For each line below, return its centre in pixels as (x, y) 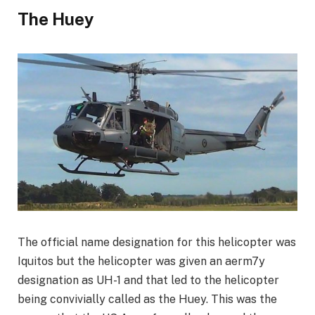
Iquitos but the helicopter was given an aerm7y (141, 261)
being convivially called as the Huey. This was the (147, 299)
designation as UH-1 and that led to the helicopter (148, 280)
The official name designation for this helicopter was (157, 242)
